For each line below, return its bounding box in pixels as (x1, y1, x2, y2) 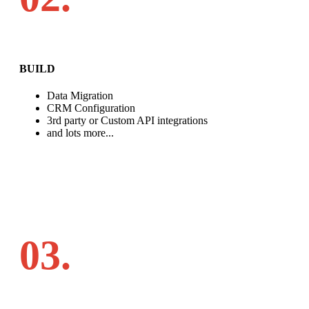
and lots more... (47, 126, 114, 139)
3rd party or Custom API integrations (47, 114, 208, 126)
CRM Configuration (47, 101, 135, 114)
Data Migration (47, 89, 113, 101)
